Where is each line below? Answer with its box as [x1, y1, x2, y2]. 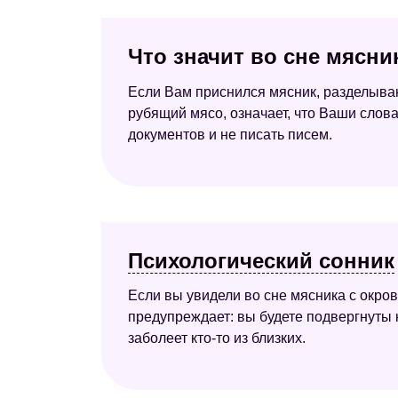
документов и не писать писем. [128, 126, 332, 142]
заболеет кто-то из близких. [128, 330, 306, 346]
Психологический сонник [128, 248, 394, 273]
